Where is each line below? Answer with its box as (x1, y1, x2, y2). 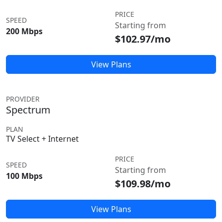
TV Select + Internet (6, 133, 79, 144)
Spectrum (6, 103, 51, 116)
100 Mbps (6, 170, 43, 181)
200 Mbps (6, 26, 43, 37)
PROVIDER (6, 94, 40, 104)
